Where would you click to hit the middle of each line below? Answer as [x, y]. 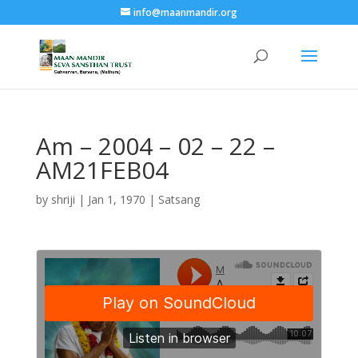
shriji [63, 199]
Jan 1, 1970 [116, 199]
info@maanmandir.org [185, 12]
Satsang [179, 199]
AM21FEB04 [102, 170]
